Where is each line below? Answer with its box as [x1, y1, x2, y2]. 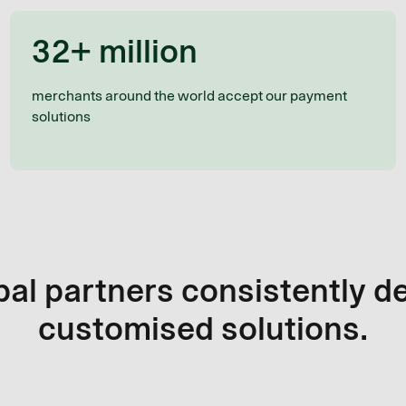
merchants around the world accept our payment [31, 86, 347, 105]
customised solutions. [38, 307, 368, 351]
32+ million [31, 30, 198, 73]
